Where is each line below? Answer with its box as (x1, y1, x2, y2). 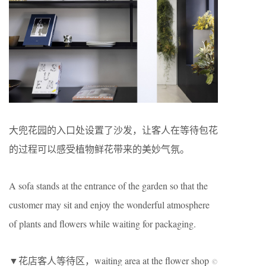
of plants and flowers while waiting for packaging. (9, 217, 196, 230)
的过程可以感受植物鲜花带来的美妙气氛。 (9, 142, 189, 155)
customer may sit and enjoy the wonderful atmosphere (9, 198, 210, 211)
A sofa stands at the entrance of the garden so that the (9, 179, 208, 192)
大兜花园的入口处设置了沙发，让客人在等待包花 (9, 123, 218, 136)
